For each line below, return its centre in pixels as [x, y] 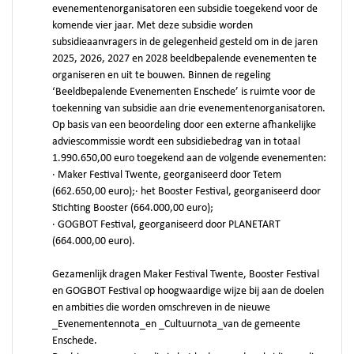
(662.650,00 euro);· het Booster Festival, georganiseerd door [186, 192]
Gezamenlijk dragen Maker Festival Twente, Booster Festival [186, 275]
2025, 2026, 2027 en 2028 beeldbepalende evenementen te [185, 59]
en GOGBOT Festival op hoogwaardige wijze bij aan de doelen [188, 291]
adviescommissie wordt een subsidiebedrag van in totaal [176, 142]
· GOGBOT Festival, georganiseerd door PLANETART [166, 225]
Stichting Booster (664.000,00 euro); [133, 208]
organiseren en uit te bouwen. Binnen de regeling [162, 75]
